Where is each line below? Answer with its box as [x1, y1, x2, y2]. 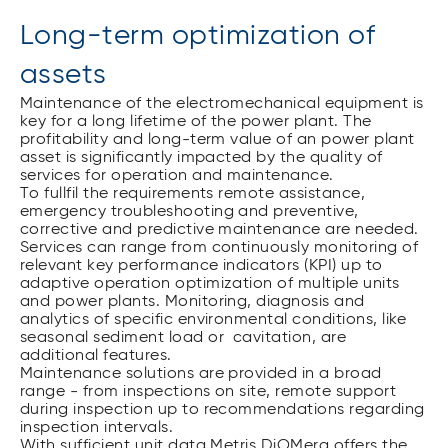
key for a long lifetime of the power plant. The [20, 113, 372, 130]
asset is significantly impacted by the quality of [20, 149, 383, 166]
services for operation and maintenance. [20, 167, 334, 184]
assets [20, 60, 107, 89]
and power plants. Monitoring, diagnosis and [20, 293, 365, 310]
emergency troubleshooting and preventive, [20, 203, 359, 220]
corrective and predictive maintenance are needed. [20, 221, 419, 238]
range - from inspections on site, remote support [20, 383, 397, 400]
